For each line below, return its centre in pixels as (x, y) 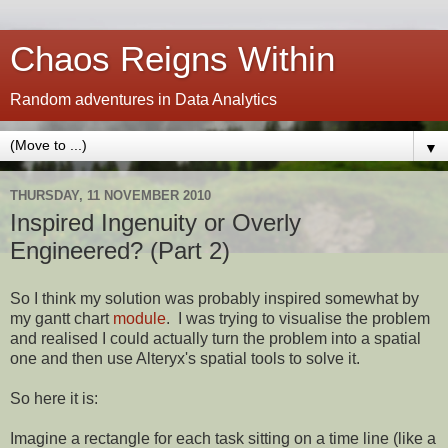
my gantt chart (61, 318)
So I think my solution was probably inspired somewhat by (214, 298)
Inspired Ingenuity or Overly (155, 222)
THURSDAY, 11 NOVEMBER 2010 (110, 195)
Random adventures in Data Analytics (143, 99)
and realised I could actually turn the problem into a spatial (215, 338)
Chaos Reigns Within (172, 59)
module (139, 318)
